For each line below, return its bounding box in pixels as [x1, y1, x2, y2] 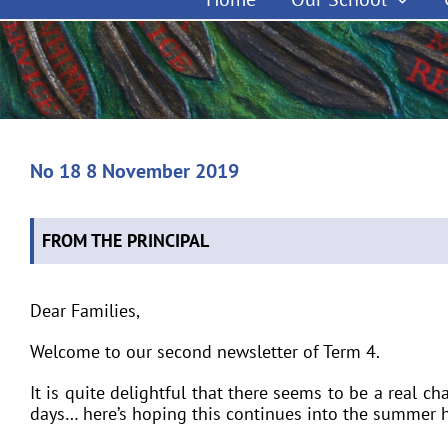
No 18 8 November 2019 [30, 158, 239, 184]
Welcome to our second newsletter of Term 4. [30, 340, 380, 363]
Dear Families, [30, 299, 140, 322]
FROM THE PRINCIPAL [42, 229, 209, 252]
